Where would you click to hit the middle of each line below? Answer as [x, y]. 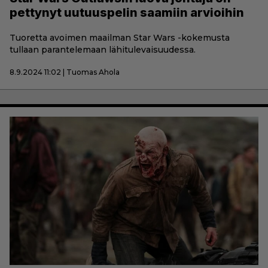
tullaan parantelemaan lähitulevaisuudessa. [103, 50]
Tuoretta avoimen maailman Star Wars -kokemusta [120, 38]
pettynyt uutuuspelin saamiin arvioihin [127, 13]
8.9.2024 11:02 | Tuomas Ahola [65, 72]
